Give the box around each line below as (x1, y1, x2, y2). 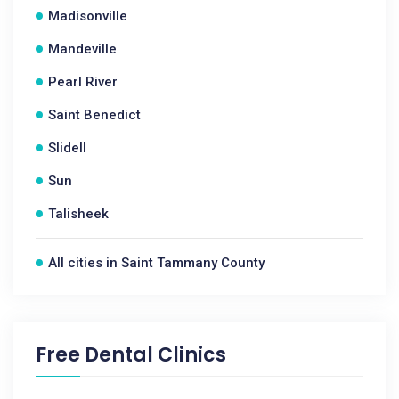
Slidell (48, 140, 86, 156)
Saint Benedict (48, 107, 141, 123)
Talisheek (48, 206, 109, 222)
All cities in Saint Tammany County (48, 255, 265, 271)
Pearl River (48, 74, 118, 90)
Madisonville (48, 8, 127, 24)
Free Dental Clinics (36, 341, 226, 369)
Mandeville (48, 41, 117, 57)
